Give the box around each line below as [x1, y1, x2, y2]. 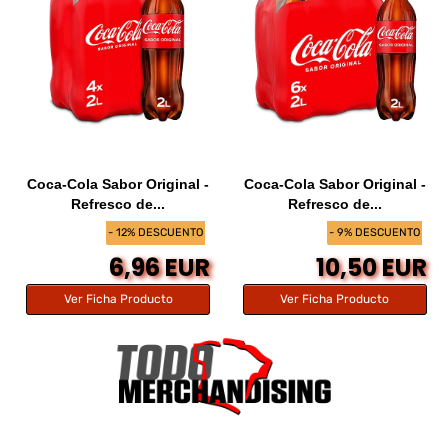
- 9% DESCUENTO [328, 225, 420, 239]
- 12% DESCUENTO [108, 225, 204, 239]
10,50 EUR [315, 251, 427, 285]
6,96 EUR [109, 251, 211, 285]
